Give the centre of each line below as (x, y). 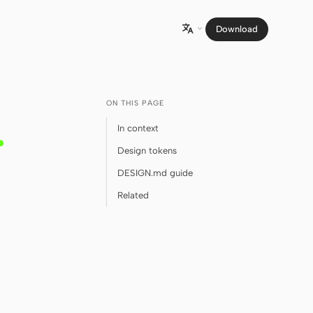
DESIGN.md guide (155, 173)
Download (237, 29)
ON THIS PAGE (135, 103)
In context (138, 128)
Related (133, 195)
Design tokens (147, 151)
